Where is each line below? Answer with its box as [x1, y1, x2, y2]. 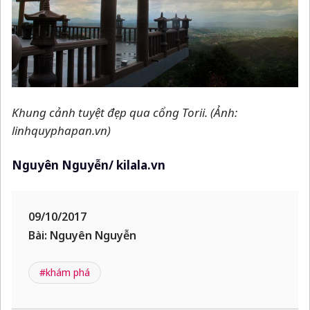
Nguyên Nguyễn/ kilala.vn [12, 157, 165, 174]
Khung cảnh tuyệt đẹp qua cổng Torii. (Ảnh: [12, 104, 237, 121]
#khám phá [39, 266, 90, 280]
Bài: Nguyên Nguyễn [28, 228, 136, 244]
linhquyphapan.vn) [12, 122, 111, 139]
